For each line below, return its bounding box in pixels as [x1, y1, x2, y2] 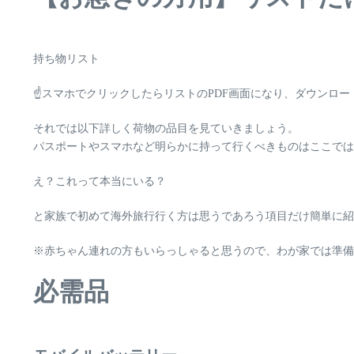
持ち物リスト [33, 53, 100, 65]
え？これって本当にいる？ [33, 175, 166, 187]
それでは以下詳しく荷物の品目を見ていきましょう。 [33, 122, 299, 134]
